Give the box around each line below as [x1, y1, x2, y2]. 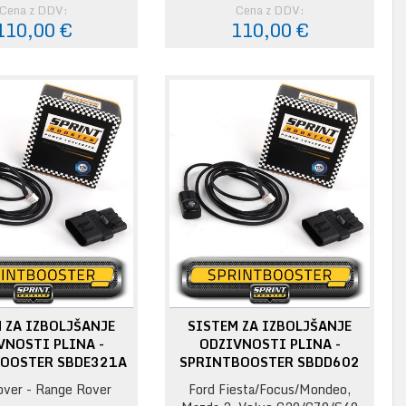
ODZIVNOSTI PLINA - [198, 333, 341, 354]
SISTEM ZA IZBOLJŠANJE [188, 314, 353, 336]
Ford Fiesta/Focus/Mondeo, [188, 378, 352, 400]
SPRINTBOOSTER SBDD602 [179, 351, 361, 372]
